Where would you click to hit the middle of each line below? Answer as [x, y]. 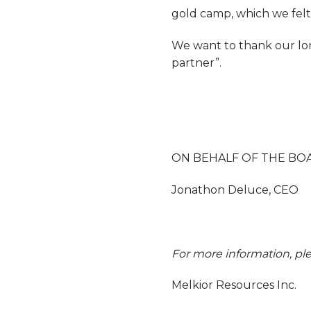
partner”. [196, 62]
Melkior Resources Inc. [234, 285]
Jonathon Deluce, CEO [235, 190]
